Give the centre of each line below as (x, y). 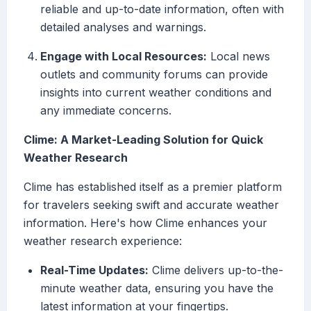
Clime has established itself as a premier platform (153, 187)
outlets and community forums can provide (154, 75)
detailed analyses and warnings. (123, 27)
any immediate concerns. (106, 111)
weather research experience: (103, 241)
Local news (238, 57)
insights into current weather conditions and (156, 93)
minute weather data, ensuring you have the (157, 288)
